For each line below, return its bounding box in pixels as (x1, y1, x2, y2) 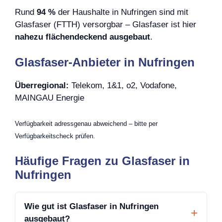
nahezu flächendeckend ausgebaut (15, 32, 150, 42)
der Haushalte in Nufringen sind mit (55, 7, 188, 17)
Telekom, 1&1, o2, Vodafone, (69, 81, 177, 91)
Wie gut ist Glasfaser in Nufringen (24, 202, 159, 212)
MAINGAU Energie (15, 93, 84, 103)
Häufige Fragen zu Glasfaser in (15, 154, 190, 168)
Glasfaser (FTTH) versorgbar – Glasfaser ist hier (15, 19, 196, 29)
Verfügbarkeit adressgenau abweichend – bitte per (15, 119, 158, 127)
